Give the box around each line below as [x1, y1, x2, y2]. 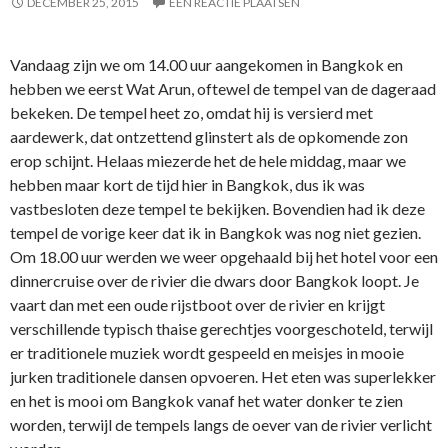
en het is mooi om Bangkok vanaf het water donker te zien [10, 390, 403, 410]
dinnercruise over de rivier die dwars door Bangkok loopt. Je [10, 270, 419, 290]
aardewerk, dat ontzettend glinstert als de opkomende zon [10, 126, 408, 146]
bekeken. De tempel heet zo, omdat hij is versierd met [10, 102, 373, 122]
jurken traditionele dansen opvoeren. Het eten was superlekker [10, 366, 436, 386]
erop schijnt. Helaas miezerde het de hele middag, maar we [10, 150, 406, 170]
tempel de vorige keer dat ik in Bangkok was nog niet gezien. [10, 222, 421, 242]
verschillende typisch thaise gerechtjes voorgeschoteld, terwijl [10, 318, 433, 338]
